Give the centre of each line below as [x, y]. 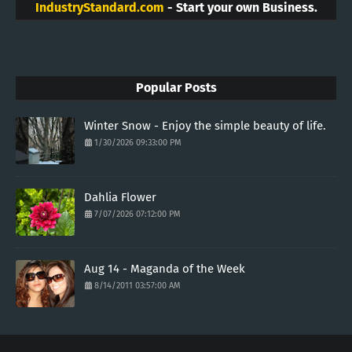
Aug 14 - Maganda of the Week [165, 269]
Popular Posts [176, 88]
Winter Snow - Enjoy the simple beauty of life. [205, 126]
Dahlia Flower [120, 198]
